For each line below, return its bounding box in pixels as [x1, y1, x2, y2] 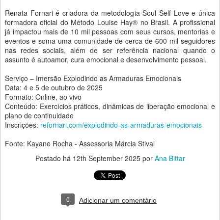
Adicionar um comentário [79, 196, 157, 204]
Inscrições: [5, 120, 40, 130]
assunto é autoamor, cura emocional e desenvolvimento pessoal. [5, 55, 207, 64]
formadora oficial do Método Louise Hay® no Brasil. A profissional [5, 17, 215, 27]
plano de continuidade [5, 110, 74, 120]
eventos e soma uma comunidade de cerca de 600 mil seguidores [5, 36, 215, 46]
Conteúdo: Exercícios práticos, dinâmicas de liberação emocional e [5, 101, 215, 111]
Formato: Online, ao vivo [5, 92, 82, 102]
